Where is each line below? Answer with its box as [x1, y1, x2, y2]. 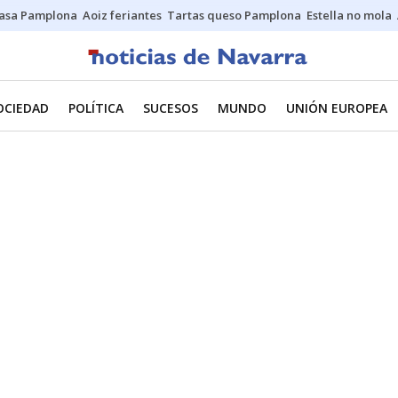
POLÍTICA [68, 99, 123, 116]
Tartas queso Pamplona [167, 7, 301, 23]
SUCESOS [143, 99, 198, 116]
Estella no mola [306, 7, 392, 23]
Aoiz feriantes [83, 7, 162, 23]
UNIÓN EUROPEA [286, 99, 387, 116]
